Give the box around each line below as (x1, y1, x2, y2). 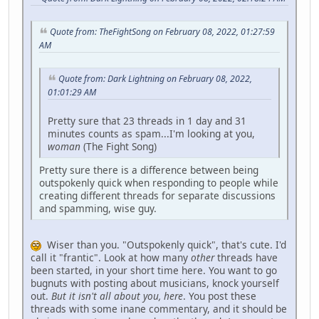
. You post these (183, 288, 256, 303)
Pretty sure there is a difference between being (39, 162, 258, 177)
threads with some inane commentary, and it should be (31, 301, 287, 315)
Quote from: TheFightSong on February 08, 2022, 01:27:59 (50, 26, 275, 38)
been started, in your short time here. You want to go (31, 263, 277, 277)
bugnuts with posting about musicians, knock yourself (31, 276, 279, 290)
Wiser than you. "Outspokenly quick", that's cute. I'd (41, 237, 286, 251)
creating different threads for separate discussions (39, 188, 276, 202)
